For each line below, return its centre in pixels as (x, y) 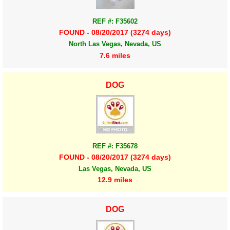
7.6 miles (115, 55)
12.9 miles (115, 180)
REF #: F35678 (115, 146)
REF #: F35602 (115, 22)
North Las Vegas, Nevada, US (115, 44)
